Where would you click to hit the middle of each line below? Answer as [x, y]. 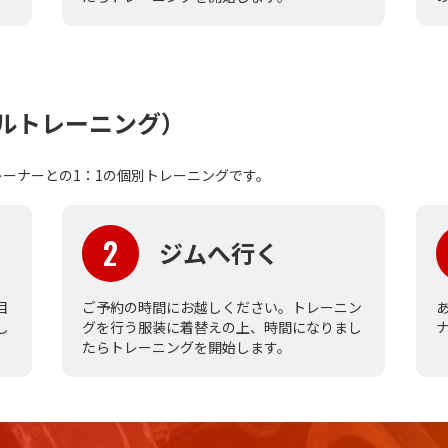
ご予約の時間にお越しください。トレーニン [222, 306]
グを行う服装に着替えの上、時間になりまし [222, 326]
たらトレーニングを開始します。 [187, 346]
